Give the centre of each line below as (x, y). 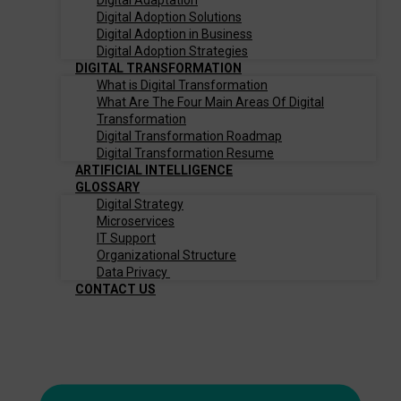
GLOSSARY (107, 187)
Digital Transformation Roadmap (189, 136)
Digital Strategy (140, 204)
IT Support (126, 238)
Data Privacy (133, 272)
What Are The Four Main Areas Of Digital (210, 102)
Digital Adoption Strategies (172, 51)
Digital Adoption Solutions (169, 17)
